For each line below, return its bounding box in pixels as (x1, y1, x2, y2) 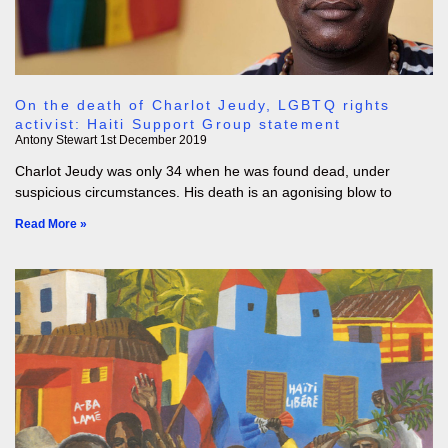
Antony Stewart (15, 133, 100, 147)
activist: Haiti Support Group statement (15, 116, 341, 132)
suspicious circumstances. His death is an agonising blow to (15, 184, 392, 200)
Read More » (15, 217, 87, 231)
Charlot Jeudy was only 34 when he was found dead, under (15, 163, 390, 179)
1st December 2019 (100, 133, 207, 147)
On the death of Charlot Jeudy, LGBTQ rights (15, 97, 391, 113)
